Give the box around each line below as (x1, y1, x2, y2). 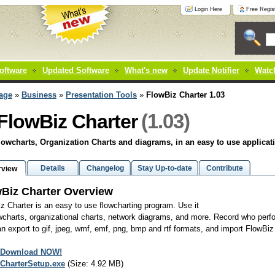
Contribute (206, 164, 243, 172)
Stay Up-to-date (137, 164, 192, 172)
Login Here (195, 6, 222, 12)
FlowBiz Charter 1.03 (146, 90, 225, 99)
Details (41, 164, 65, 172)
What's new (125, 66, 168, 75)
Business (21, 90, 56, 99)
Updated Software (42, 66, 109, 75)
